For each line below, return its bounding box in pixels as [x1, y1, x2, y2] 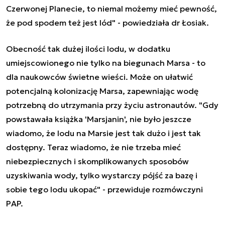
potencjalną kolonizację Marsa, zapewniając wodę [6, 85, 198, 96]
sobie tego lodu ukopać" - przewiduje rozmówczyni [6, 184, 203, 194]
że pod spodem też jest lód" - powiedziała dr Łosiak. [6, 17, 209, 28]
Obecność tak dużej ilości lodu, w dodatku [6, 43, 170, 54]
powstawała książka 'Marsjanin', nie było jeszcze [6, 114, 191, 124]
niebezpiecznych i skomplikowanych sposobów [6, 156, 189, 166]
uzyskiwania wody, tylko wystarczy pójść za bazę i [6, 170, 197, 180]
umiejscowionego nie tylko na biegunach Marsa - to [6, 57, 205, 68]
